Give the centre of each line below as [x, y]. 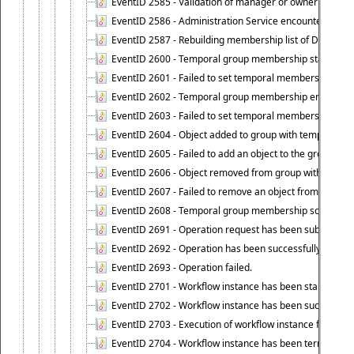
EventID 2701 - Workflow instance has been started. [225, 286]
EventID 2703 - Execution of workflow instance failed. [227, 324]
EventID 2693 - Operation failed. [182, 267]
